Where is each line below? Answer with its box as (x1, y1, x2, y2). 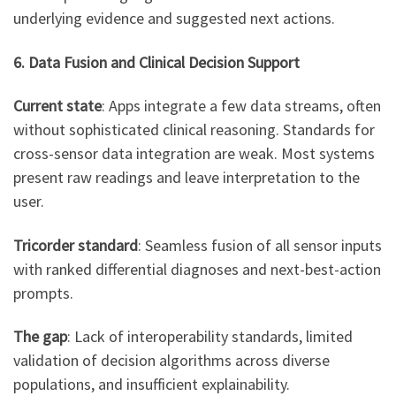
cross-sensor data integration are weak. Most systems (13, 143, 375, 164)
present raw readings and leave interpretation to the (13, 167, 360, 188)
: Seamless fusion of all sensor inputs (138, 234, 382, 255)
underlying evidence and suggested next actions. (13, 8, 335, 29)
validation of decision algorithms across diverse (13, 350, 330, 371)
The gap (13, 326, 67, 347)
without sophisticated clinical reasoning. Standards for (13, 119, 375, 141)
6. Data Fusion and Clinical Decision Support (13, 51, 300, 72)
